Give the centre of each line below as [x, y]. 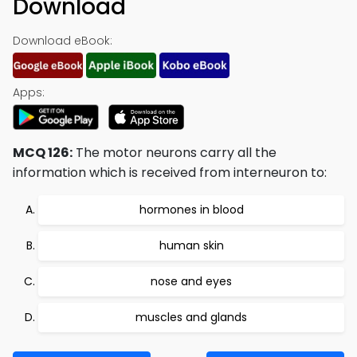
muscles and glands [191, 317]
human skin [191, 245]
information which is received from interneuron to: [170, 173]
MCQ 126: [43, 153]
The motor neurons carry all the [175, 153]
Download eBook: [63, 41]
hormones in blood [191, 210]
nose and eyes [191, 281]
